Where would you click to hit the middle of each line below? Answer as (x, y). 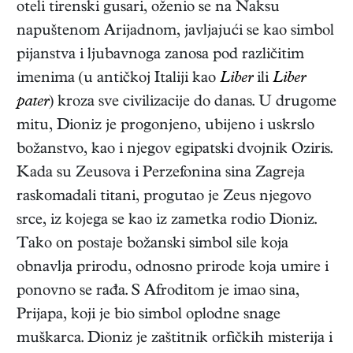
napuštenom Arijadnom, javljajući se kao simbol (175, 32)
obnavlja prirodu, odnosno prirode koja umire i (173, 269)
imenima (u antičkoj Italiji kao (118, 80)
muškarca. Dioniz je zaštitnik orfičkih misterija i (175, 340)
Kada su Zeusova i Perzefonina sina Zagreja (161, 174)
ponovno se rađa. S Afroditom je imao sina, (158, 292)
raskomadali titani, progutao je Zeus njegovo (164, 198)
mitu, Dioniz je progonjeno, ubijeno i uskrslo (165, 127)
